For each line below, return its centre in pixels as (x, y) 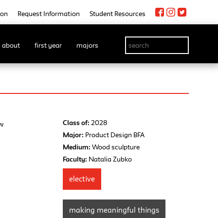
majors (87, 45)
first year (48, 45)
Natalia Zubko (110, 159)
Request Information (49, 14)
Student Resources (118, 14)
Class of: (76, 123)
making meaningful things (114, 210)
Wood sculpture (115, 147)
